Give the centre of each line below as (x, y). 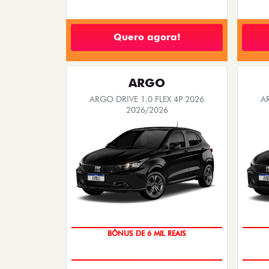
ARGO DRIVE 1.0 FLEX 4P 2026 (147, 99)
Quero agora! (147, 37)
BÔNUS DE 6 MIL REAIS (147, 233)
